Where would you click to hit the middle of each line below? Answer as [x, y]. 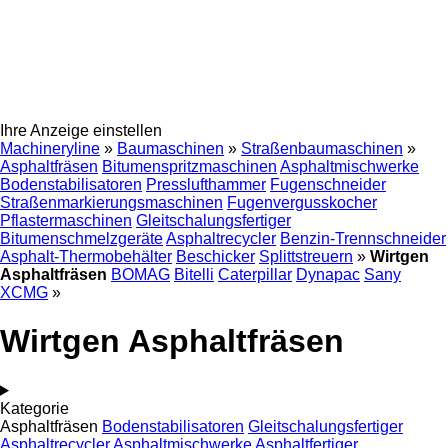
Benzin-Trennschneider [363, 238]
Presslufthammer [206, 184]
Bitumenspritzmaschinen [189, 166]
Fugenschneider [328, 184]
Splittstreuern [306, 256]
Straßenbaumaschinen [322, 148]
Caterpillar [255, 274]
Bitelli [194, 274]
